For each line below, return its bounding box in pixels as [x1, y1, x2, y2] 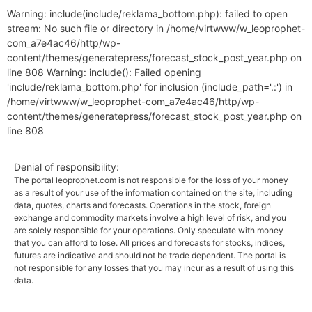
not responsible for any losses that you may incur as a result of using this [14, 263, 294, 273]
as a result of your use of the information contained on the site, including [14, 187, 292, 198]
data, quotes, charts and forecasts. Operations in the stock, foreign [14, 200, 271, 210]
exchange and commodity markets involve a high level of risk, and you [14, 212, 286, 223]
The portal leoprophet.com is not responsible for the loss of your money [14, 175, 288, 185]
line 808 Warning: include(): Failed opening [7, 66, 201, 78]
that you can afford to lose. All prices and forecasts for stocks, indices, [14, 237, 285, 248]
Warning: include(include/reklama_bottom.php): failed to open [7, 8, 288, 19]
